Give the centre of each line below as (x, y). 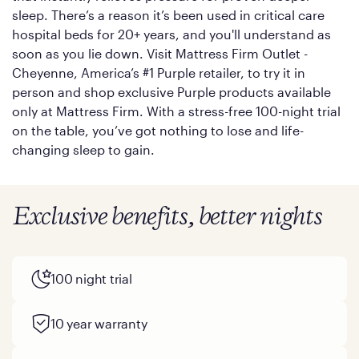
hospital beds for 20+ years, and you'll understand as (171, 34)
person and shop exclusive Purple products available (171, 92)
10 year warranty (99, 324)
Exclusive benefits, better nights (167, 218)
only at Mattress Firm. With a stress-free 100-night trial (176, 111)
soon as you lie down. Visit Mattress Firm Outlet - (160, 54)
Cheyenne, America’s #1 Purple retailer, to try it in (159, 73)
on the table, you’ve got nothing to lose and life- (158, 131)
